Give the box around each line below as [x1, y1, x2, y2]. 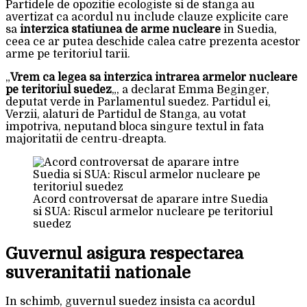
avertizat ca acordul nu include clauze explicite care [5, 10, 288, 23]
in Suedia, [221, 23, 277, 36]
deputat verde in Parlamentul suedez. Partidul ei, [5, 95, 271, 108]
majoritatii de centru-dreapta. [5, 132, 167, 145]
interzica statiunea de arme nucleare [20, 23, 221, 36]
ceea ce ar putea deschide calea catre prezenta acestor [5, 35, 300, 48]
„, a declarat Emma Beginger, [112, 83, 269, 96]
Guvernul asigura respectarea [5, 243, 243, 263]
